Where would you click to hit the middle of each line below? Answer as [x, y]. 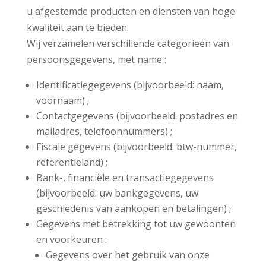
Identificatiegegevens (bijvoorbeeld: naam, [130, 85]
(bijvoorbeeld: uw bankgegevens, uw [117, 193]
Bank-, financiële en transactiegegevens [125, 177]
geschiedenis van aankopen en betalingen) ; [133, 208]
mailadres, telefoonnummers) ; [104, 131]
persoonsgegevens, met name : [96, 59]
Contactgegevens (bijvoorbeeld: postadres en [137, 115]
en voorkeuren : [71, 239]
